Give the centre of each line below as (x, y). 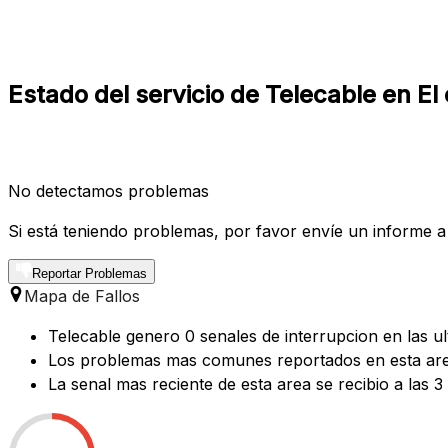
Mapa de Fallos (82, 295)
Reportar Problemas (89, 273)
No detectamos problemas (108, 190)
